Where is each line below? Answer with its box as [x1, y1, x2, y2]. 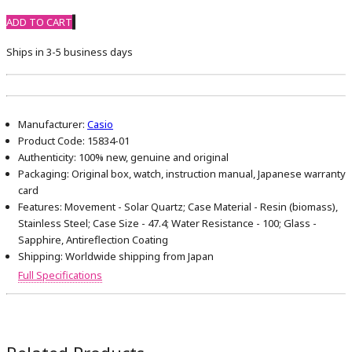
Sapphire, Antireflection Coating [18, 233, 168, 247]
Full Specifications [18, 268, 102, 283]
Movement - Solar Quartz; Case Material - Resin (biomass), [62, 200, 338, 214]
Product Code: [18, 134, 85, 148]
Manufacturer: [18, 117, 85, 132]
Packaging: [18, 167, 69, 181]
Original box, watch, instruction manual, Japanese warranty [69, 167, 346, 181]
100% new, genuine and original [76, 150, 229, 165]
